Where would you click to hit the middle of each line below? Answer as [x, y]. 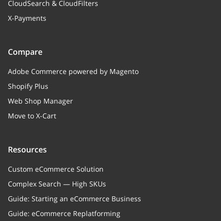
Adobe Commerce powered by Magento [73, 71]
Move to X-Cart [32, 116]
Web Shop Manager [40, 101]
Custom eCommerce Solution [56, 169]
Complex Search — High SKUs [57, 184]
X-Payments [27, 18]
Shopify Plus [28, 86]
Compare [25, 52]
